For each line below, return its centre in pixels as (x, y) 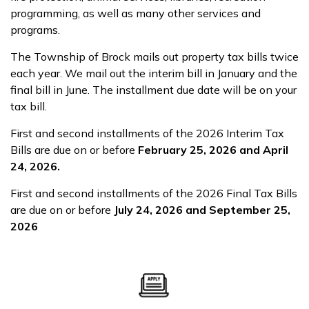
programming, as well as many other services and (136, 13)
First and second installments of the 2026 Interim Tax (147, 133)
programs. (37, 30)
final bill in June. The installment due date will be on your (153, 90)
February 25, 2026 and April (213, 150)
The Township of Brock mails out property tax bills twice (154, 57)
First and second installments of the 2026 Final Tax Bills (154, 193)
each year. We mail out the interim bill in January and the (154, 73)
